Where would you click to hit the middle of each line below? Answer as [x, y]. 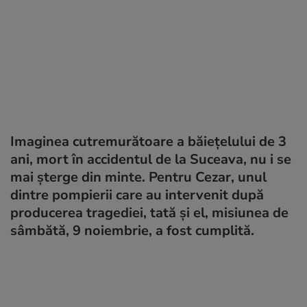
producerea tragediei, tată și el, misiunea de [149, 212]
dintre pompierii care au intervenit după [137, 195]
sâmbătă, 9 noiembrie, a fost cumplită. [132, 230]
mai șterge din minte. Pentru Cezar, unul [138, 177]
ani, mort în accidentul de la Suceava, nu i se [151, 159]
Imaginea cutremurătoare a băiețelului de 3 [148, 141]
